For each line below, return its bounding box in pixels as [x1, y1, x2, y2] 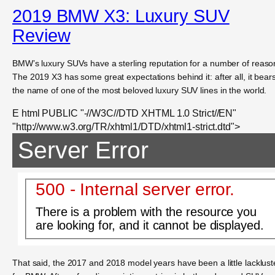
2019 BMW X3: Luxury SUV [12, 6, 230, 26]
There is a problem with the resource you [35, 205, 257, 219]
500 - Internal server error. [35, 180, 235, 199]
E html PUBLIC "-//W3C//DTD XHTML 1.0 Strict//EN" [12, 107, 237, 119]
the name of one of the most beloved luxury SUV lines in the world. [12, 85, 267, 95]
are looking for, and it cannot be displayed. [35, 219, 264, 233]
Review [12, 26, 71, 46]
